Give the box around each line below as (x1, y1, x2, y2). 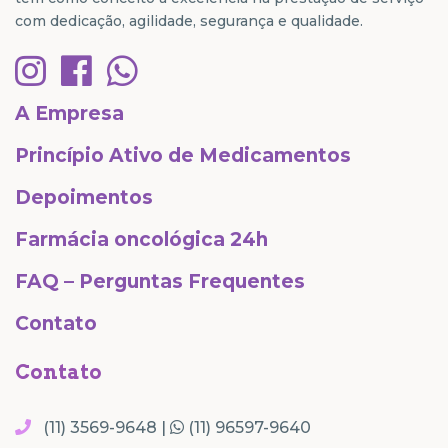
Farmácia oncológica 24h (15, 227, 268, 251)
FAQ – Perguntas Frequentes (15, 269, 305, 293)
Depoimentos (15, 185, 153, 209)
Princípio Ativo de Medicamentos (15, 143, 351, 167)
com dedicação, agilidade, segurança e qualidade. (15, 11, 363, 30)
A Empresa (15, 101, 124, 125)
